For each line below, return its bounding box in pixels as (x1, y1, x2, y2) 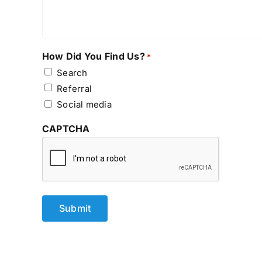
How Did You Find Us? (42, 50, 145, 62)
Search (57, 67, 88, 78)
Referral (57, 82, 92, 94)
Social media (57, 99, 112, 110)
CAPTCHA (42, 123, 90, 135)
